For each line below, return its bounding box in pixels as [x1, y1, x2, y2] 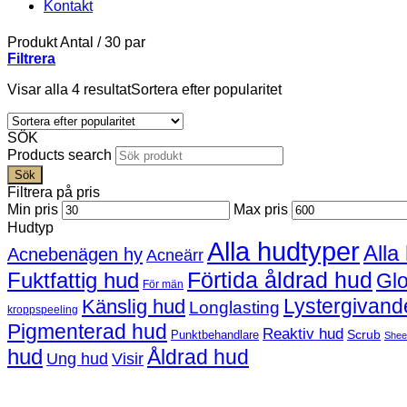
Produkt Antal [7, 35, 97, 50]
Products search [7, 147, 115, 163]
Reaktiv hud [263, 324, 343, 342]
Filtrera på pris [7, 184, 100, 200]
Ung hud [46, 349, 108, 368]
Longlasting [189, 298, 280, 317]
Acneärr [146, 246, 203, 264]
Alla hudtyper [207, 236, 360, 266]
